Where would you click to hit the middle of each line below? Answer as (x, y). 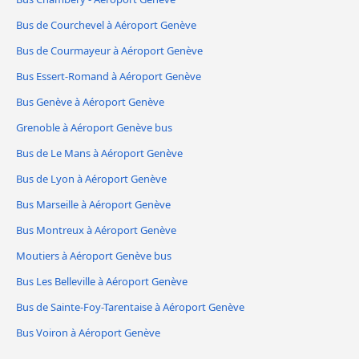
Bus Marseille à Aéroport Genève (93, 204)
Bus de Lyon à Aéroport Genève (91, 178)
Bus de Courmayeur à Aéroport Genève (109, 51)
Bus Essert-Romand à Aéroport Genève (109, 77)
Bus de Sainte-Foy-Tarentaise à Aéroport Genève (130, 307)
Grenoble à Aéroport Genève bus (94, 128)
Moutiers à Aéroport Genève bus (94, 255)
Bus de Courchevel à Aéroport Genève (106, 25)
